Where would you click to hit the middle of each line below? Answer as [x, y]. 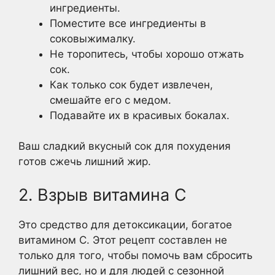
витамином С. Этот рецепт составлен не [123, 240]
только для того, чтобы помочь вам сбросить [135, 255]
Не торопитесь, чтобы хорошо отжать [147, 54]
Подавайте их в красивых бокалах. [140, 115]
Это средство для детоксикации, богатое [125, 224]
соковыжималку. [93, 38]
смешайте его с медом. [110, 100]
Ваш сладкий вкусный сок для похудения [125, 146]
